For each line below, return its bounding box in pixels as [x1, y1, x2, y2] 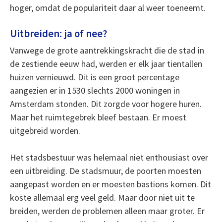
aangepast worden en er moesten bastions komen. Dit [9, 178, 211, 190]
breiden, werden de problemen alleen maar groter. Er [9, 205, 205, 217]
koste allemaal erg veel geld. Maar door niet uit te [9, 191, 195, 203]
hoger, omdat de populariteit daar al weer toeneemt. [9, 1, 206, 13]
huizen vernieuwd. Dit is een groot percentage [9, 71, 179, 83]
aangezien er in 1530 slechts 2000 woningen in [9, 84, 180, 96]
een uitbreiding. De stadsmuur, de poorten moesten [9, 165, 201, 176]
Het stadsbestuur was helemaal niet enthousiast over [9, 151, 208, 163]
